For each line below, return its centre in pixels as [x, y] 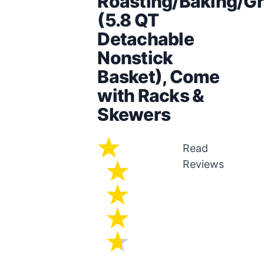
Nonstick [135, 57]
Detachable [146, 39]
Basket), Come [159, 76]
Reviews [203, 164]
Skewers [134, 114]
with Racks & [151, 95]
